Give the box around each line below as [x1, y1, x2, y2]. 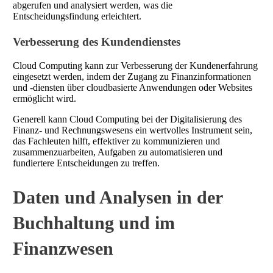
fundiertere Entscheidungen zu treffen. [13, 157, 160, 168]
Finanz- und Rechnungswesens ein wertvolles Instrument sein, [13, 124, 252, 135]
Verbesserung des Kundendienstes [13, 35, 180, 49]
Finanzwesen [13, 238, 113, 258]
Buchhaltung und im [13, 212, 175, 233]
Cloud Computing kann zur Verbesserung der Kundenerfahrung [13, 60, 258, 71]
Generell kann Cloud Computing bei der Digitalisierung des [13, 113, 242, 124]
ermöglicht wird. [13, 93, 76, 104]
